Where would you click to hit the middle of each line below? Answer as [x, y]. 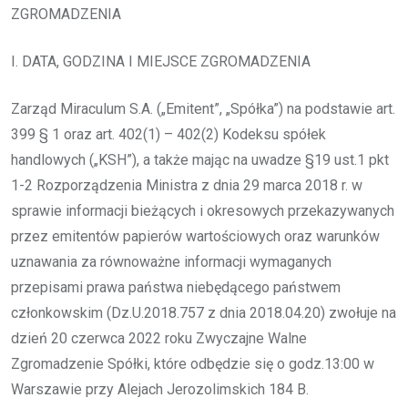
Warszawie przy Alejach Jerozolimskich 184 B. [160, 389]
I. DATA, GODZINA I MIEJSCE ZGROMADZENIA [161, 61]
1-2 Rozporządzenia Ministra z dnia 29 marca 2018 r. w [187, 185]
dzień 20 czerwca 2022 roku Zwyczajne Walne [159, 338]
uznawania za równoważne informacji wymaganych [171, 261]
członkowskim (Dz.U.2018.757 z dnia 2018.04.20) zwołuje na [204, 312]
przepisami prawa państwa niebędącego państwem [176, 287]
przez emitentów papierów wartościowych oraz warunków [195, 236]
